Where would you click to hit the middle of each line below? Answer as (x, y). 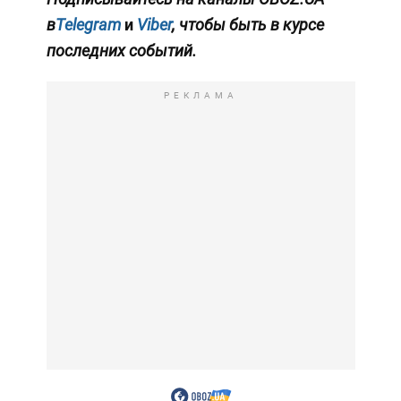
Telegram (88, 25)
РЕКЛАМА (200, 96)
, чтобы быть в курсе (247, 25)
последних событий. (121, 51)
